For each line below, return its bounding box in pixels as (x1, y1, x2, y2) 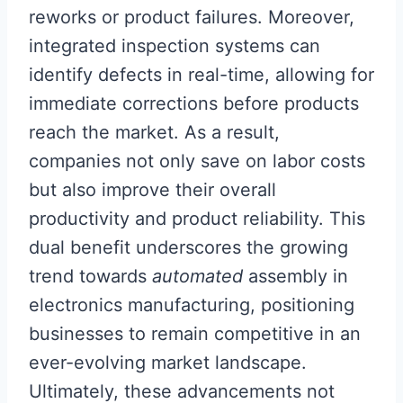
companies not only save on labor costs (29, 150, 365, 172)
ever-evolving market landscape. (29, 352, 307, 373)
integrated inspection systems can (29, 35, 320, 57)
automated (152, 265, 243, 287)
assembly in (243, 265, 348, 287)
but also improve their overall (29, 179, 276, 201)
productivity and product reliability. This (29, 208, 365, 229)
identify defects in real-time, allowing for (29, 64, 374, 85)
